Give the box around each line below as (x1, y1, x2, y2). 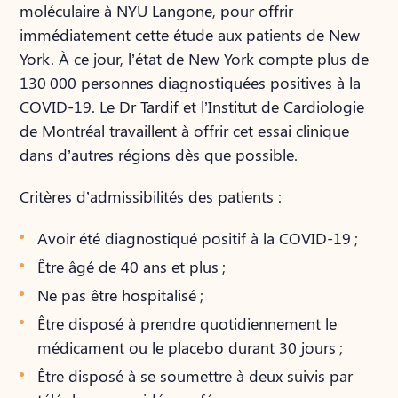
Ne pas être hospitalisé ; (37, 284, 204, 306)
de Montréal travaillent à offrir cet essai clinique (20, 120, 350, 141)
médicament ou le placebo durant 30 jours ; (37, 337, 344, 358)
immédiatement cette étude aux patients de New (20, 24, 361, 45)
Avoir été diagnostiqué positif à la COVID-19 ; (37, 227, 359, 249)
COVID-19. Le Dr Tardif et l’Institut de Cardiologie (20, 96, 365, 117)
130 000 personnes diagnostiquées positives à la (20, 72, 362, 93)
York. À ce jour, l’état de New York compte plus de (20, 48, 370, 69)
